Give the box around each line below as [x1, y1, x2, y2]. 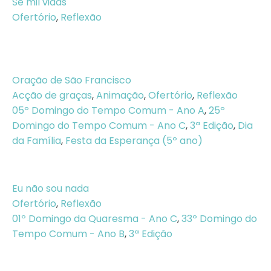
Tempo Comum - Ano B [12, 227, 125, 241]
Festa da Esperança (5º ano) [65, 134, 203, 148]
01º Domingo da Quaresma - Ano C [12, 212, 177, 226]
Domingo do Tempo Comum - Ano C [12, 119, 186, 132]
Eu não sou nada [12, 181, 89, 195]
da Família [12, 134, 61, 148]
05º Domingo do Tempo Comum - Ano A [12, 103, 204, 117]
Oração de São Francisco [12, 73, 131, 87]
